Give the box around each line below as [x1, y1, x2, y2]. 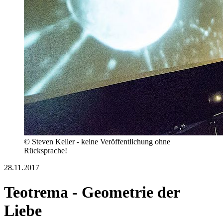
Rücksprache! [24, 146, 67, 155]
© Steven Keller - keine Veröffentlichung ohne [24, 137, 170, 146]
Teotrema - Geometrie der [4, 183, 180, 201]
